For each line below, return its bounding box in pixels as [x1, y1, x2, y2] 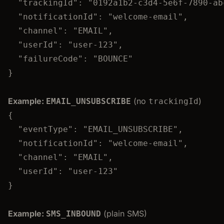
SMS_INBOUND [46, 208, 101, 218]
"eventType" [18, 124, 73, 134]
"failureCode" [18, 53, 83, 63]
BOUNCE [98, 53, 128, 63]
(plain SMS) [101, 208, 147, 218]
